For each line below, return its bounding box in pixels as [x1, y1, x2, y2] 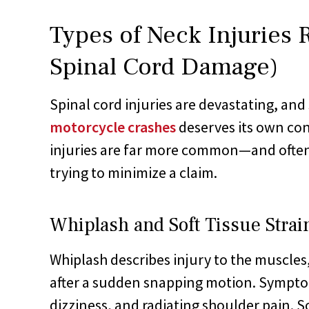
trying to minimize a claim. [50, 162, 217, 182]
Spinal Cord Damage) [50, 50, 278, 83]
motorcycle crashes [50, 117, 176, 137]
